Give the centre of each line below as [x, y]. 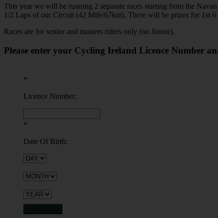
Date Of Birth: [45, 141]
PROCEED [43, 209]
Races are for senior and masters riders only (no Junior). [89, 32]
